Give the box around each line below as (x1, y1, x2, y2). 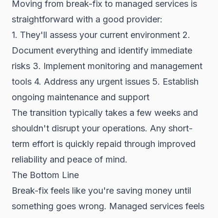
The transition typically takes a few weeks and (12, 108, 198, 118)
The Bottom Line (12, 170, 79, 180)
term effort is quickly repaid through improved (12, 139, 196, 149)
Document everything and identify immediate (12, 45, 192, 55)
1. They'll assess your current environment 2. (12, 30, 190, 40)
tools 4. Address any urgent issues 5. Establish (12, 76, 199, 87)
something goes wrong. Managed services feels (12, 201, 204, 211)
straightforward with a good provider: (12, 14, 163, 24)
